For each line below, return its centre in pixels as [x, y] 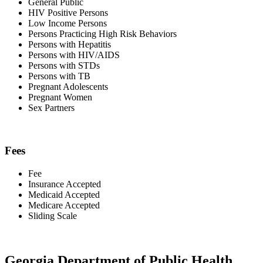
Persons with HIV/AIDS [74, 55]
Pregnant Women [60, 97]
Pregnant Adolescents [68, 87]
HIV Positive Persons [68, 13]
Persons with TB [59, 76]
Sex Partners [51, 108]
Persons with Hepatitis [70, 45]
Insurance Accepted [65, 184]
